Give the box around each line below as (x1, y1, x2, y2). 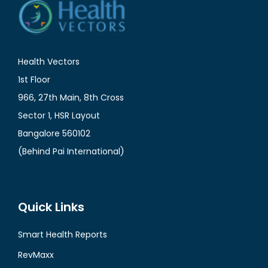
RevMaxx (18, 249, 54, 261)
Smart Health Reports (18, 229, 107, 241)
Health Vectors (18, 56, 80, 68)
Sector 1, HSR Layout (18, 109, 100, 122)
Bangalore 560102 (18, 127, 90, 140)
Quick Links (18, 199, 84, 216)
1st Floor (18, 74, 50, 86)
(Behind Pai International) (18, 145, 124, 158)
